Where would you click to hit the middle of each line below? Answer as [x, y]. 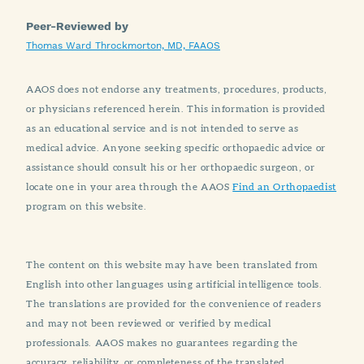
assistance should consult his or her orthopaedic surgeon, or [171, 167]
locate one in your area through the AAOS [130, 187]
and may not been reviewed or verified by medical [149, 323]
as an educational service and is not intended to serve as [162, 128]
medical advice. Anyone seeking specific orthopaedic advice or [176, 148]
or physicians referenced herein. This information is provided [176, 109]
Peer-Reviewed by [77, 26]
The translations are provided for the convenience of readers [174, 304]
